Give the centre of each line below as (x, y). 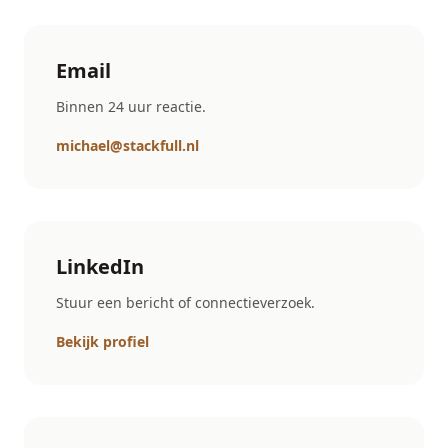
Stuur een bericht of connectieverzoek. (185, 302)
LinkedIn (100, 266)
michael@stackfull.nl (127, 145)
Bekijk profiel (102, 341)
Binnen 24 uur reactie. (131, 106)
